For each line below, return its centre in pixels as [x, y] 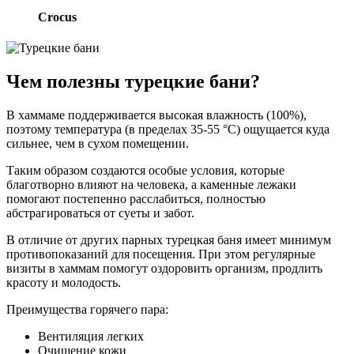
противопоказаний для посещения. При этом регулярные [161, 254]
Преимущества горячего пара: [87, 309]
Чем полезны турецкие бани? [133, 81]
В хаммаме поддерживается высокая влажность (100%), [156, 115]
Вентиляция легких [91, 336]
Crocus [57, 17]
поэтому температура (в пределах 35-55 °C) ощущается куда [168, 129]
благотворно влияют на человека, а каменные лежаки [151, 184]
